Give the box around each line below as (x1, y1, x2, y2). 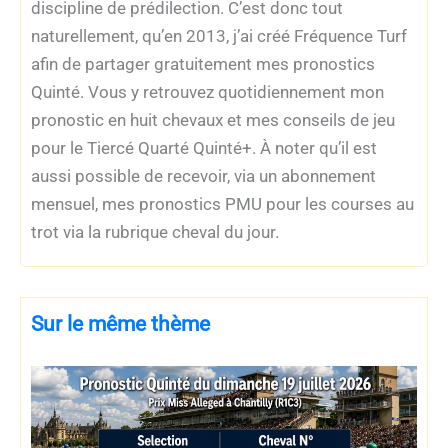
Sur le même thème (31, 311, 210, 336)
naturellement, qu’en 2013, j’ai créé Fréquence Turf (31, 25, 407, 46)
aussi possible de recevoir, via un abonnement (31, 165, 376, 186)
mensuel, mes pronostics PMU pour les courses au (31, 193, 414, 214)
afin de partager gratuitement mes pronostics (31, 53, 375, 74)
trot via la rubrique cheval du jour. (31, 221, 279, 242)
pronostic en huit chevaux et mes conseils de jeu (31, 109, 395, 130)
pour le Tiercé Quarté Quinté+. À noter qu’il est (31, 137, 377, 158)
